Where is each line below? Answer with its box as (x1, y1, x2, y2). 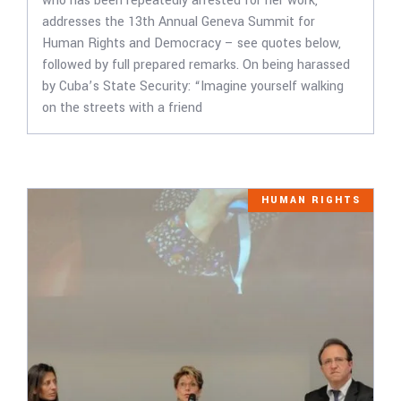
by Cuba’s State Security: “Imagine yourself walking (41, 77, 344, 97)
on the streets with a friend (41, 98, 202, 118)
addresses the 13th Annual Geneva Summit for (41, 13, 315, 32)
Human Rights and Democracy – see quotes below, (41, 34, 341, 54)
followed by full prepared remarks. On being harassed (41, 55, 350, 75)
